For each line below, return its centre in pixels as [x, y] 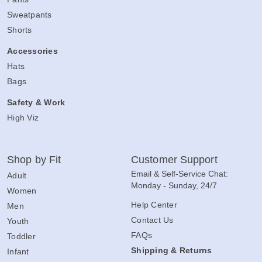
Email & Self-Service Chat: [180, 173]
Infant [18, 251]
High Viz [23, 117]
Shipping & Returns [172, 250]
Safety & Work [36, 102]
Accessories [32, 51]
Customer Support [174, 159]
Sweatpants [30, 14]
